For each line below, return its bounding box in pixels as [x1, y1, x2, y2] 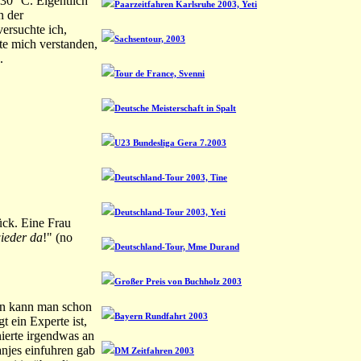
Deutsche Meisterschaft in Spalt [114, 103, 236, 114]
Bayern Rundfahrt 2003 [114, 310, 208, 321]
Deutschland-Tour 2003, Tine [114, 172, 227, 182]
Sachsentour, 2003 [114, 34, 185, 44]
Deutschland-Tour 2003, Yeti [114, 206, 226, 217]
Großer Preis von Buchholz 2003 [114, 276, 242, 286]
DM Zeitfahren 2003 [114, 345, 194, 355]
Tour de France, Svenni [114, 68, 205, 79]
